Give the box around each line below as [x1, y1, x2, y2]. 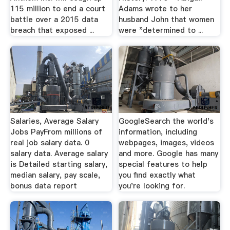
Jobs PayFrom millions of [10, 126, 102, 137]
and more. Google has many [119, 148, 219, 159]
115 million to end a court [10, 3, 105, 14]
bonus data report [10, 180, 77, 191]
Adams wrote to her [119, 3, 193, 14]
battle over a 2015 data [10, 14, 98, 25]
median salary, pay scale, [10, 169, 100, 180]
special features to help [119, 159, 208, 169]
